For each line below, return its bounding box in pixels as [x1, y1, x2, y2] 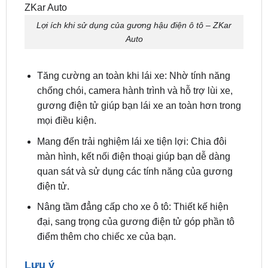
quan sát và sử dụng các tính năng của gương [36, 214, 233, 224]
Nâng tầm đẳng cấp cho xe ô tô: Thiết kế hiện [36, 249, 229, 260]
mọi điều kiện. [36, 163, 96, 174]
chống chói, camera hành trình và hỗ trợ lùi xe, [36, 133, 233, 144]
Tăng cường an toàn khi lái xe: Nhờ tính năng [36, 118, 230, 129]
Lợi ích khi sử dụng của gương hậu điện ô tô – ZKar [36, 68, 232, 78]
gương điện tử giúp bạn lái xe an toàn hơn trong [36, 148, 241, 159]
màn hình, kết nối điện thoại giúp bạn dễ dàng [36, 199, 230, 209]
